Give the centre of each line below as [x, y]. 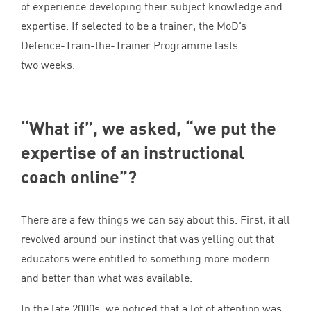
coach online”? [79, 176]
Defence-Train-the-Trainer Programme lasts [129, 45]
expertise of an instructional [133, 152]
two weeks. [49, 65]
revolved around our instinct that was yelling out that [148, 239]
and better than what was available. [107, 278]
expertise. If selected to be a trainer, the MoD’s [134, 26]
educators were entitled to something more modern [145, 258]
